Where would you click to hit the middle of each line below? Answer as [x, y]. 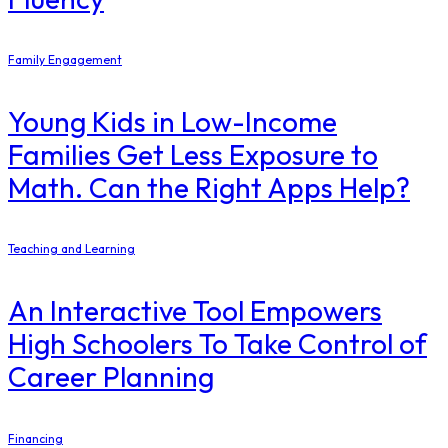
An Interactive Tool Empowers [195, 311]
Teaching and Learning [71, 249]
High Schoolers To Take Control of [217, 344]
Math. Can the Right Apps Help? [209, 188]
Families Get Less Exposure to [193, 155]
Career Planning [111, 377]
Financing [35, 438]
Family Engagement [65, 59]
